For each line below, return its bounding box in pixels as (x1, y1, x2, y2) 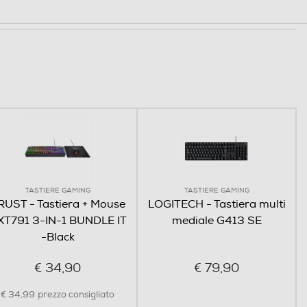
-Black (40, 230, 75, 244)
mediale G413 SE (171, 213, 262, 228)
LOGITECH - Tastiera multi (147, 197, 286, 211)
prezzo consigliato (38, 288, 114, 300)
